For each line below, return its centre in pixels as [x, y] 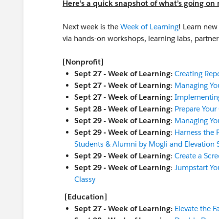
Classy [85, 179]
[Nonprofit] [83, 62]
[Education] [86, 197]
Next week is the [91, 27]
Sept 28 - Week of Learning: [124, 109]
